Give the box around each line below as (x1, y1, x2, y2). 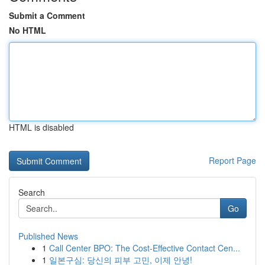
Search (18, 186, 45, 198)
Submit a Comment (9, 9, 85, 21)
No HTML (9, 24, 46, 36)
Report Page (209, 154, 256, 166)
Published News (18, 230, 78, 242)
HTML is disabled (9, 121, 74, 133)
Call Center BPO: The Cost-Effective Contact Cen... (49, 242, 240, 254)
